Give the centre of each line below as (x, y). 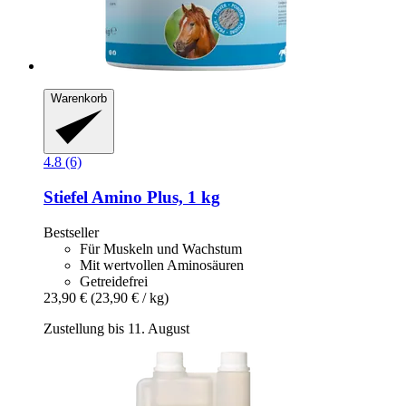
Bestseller (71, 232)
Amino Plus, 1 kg (154, 198)
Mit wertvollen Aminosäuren (162, 265)
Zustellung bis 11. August (116, 328)
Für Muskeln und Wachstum (161, 248)
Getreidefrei (114, 281)
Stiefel (66, 198)
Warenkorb (79, 98)
